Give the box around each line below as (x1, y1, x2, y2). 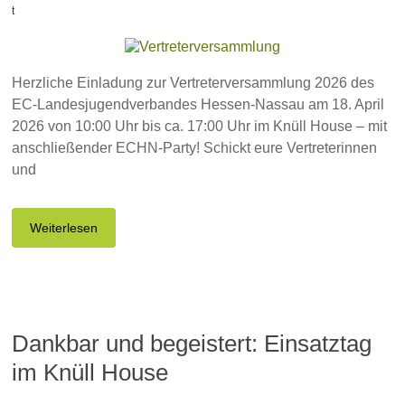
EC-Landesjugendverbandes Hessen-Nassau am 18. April (12, 97, 385, 112)
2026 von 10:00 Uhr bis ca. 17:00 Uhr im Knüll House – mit (12, 118, 388, 134)
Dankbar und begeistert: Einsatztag (12, 330, 372, 357)
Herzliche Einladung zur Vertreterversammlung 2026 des (12, 75, 375, 90)
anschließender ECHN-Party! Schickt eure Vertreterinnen (12, 140, 378, 155)
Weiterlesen (30, 221, 99, 235)
